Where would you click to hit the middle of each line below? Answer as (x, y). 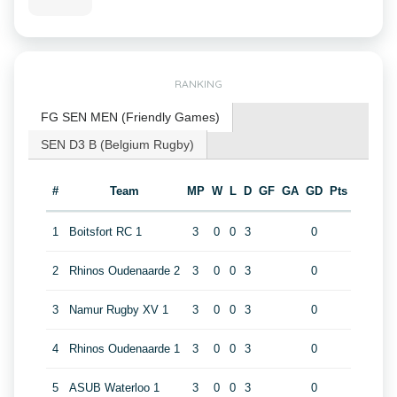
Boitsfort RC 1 (105, 232)
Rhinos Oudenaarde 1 (124, 349)
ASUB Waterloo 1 (114, 388)
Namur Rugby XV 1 (118, 310)
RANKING (198, 84)
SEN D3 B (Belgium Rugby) (117, 144)
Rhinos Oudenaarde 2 (124, 271)
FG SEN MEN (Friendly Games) (130, 117)
